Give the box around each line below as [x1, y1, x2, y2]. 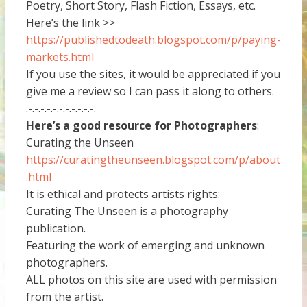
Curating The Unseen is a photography [25, 204, 228, 219]
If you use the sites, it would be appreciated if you [25, 66, 280, 82]
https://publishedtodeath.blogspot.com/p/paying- [25, 32, 281, 48]
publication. [25, 221, 86, 236]
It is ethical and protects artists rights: [25, 186, 220, 202]
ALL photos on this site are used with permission [25, 272, 277, 288]
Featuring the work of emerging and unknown [25, 238, 265, 254]
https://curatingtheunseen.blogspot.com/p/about [25, 152, 280, 168]
